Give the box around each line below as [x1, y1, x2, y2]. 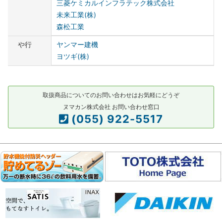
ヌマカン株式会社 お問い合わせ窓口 [62, 103, 160, 111]
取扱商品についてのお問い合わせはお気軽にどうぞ [43, 91, 179, 99]
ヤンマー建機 [56, 40, 99, 49]
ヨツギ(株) [56, 52, 90, 61]
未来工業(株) [56, 10, 97, 19]
